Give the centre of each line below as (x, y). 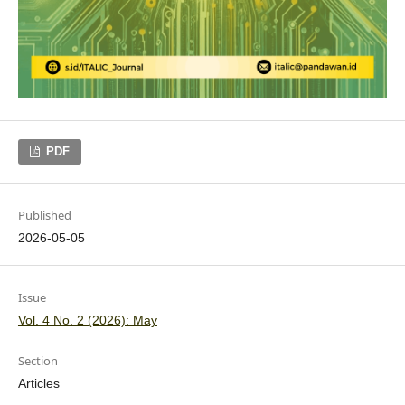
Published (44, 215)
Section (38, 360)
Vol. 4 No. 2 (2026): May (87, 320)
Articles (38, 383)
